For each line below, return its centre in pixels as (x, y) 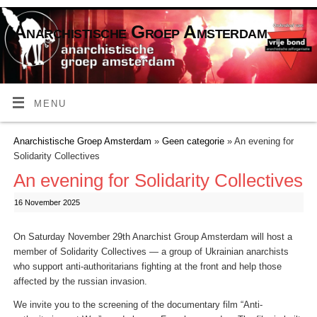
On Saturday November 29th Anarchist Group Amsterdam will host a (152, 237)
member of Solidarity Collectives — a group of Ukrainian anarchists (151, 252)
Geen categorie (193, 142)
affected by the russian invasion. (80, 281)
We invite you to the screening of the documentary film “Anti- (138, 305)
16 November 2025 (47, 202)
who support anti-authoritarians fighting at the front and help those (147, 266)
